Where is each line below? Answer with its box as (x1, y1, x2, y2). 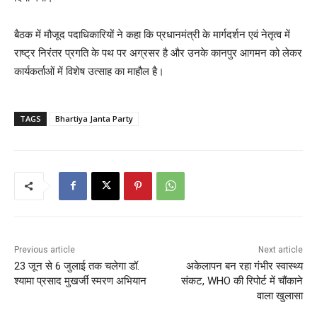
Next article (258, 244, 303, 255)
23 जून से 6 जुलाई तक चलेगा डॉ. (14, 259, 139, 272)
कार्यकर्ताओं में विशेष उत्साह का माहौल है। (14, 64, 164, 78)
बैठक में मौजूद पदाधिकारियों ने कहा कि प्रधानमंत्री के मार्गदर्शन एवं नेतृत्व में (14, 27, 290, 41)
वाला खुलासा (256, 289, 303, 302)
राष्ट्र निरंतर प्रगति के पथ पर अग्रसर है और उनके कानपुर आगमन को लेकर (14, 45, 302, 59)
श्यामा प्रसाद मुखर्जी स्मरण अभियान (14, 274, 146, 287)
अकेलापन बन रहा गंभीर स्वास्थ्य (185, 259, 303, 272)
